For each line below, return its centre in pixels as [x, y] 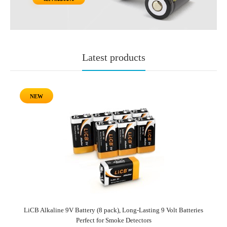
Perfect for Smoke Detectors [113, 220]
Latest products [113, 57]
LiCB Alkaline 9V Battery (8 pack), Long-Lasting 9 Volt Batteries [113, 210]
